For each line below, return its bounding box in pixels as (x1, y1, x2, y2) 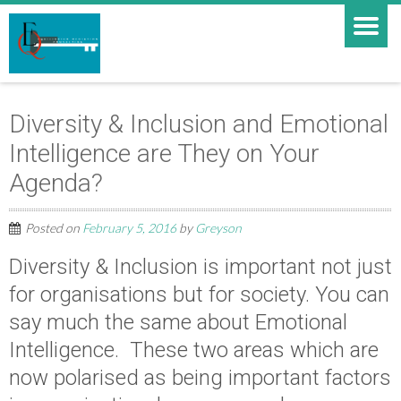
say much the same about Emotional (9, 310, 347, 335)
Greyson (195, 220, 242, 235)
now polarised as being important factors (9, 365, 391, 390)
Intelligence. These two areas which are (9, 337, 379, 363)
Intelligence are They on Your (9, 139, 320, 168)
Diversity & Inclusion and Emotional (9, 109, 388, 139)
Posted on (25, 220, 82, 235)
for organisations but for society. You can (9, 282, 389, 307)
